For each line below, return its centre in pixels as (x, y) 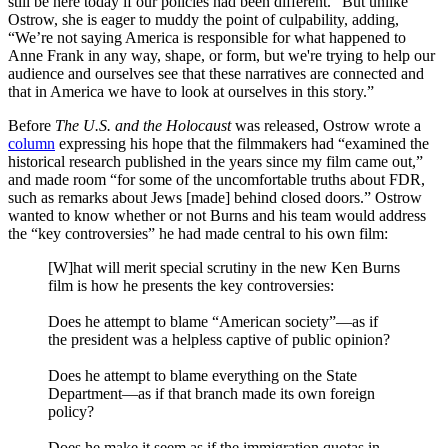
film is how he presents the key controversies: (191, 286)
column (31, 144)
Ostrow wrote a (372, 126)
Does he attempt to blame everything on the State (202, 376)
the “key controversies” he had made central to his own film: (198, 234)
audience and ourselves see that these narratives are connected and (216, 74)
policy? (71, 412)
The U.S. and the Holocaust (145, 126)
